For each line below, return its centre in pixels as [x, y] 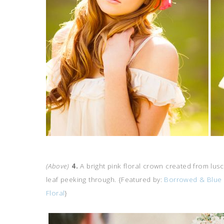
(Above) [58, 166]
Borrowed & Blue [193, 179]
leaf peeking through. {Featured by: [105, 179]
